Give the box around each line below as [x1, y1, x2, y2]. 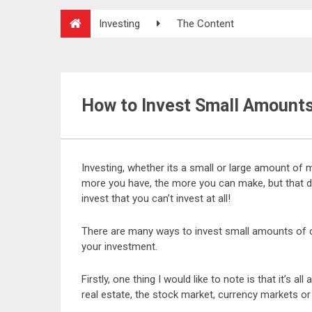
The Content [177, 17, 234, 30]
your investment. [81, 240, 157, 253]
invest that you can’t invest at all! [81, 192, 231, 205]
